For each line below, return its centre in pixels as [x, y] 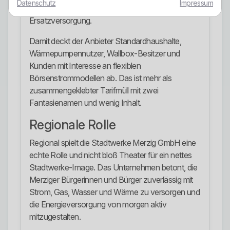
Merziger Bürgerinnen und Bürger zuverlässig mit [111, 180]
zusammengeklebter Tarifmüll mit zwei [94, 91]
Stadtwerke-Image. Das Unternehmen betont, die [113, 168]
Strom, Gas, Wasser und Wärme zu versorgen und [114, 192]
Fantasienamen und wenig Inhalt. [85, 103]
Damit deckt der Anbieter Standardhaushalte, [106, 41]
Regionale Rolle [72, 125]
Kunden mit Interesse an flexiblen [85, 66]
